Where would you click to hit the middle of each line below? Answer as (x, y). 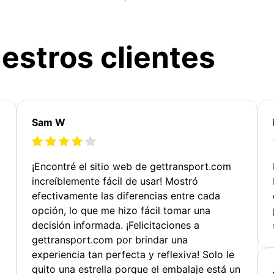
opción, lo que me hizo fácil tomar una (121, 210)
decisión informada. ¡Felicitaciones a (116, 225)
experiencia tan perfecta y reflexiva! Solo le (133, 254)
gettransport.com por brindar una (110, 239)
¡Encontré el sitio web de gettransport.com (132, 166)
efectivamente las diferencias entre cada (126, 195)
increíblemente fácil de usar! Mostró (115, 181)
